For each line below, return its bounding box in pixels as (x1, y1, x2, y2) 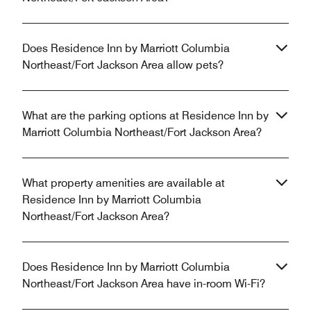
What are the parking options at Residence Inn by (22, 109, 269, 123)
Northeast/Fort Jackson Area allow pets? (22, 58, 224, 72)
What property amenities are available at (22, 176, 225, 190)
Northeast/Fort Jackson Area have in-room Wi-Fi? (22, 277, 265, 291)
